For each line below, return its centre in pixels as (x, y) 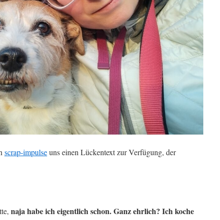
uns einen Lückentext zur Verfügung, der (111, 152)
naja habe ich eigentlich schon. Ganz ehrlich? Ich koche (102, 211)
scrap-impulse (26, 152)
